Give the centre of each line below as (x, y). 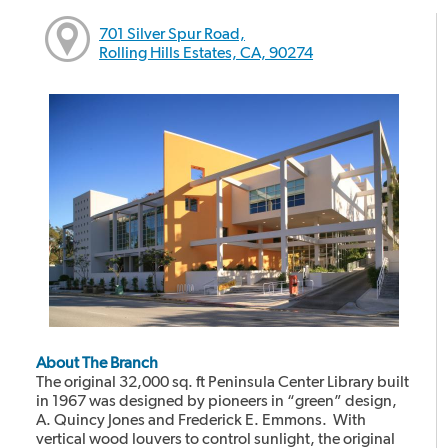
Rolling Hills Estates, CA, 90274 (206, 52)
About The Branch (97, 363)
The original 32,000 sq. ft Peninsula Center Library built (223, 382)
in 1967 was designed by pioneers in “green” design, (217, 401)
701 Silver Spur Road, (172, 33)
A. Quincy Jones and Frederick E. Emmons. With (201, 420)
